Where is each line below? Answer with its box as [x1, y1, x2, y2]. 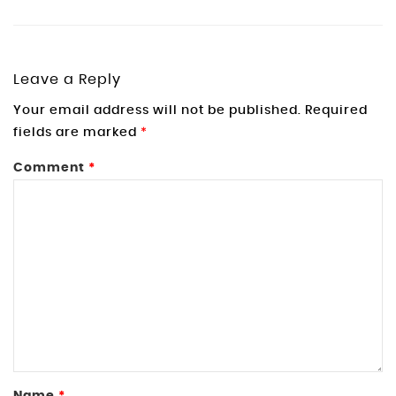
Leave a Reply [13, 72, 121, 88]
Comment [13, 161, 88, 174]
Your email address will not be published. [13, 103, 301, 117]
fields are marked [13, 126, 141, 139]
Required [305, 103, 368, 117]
